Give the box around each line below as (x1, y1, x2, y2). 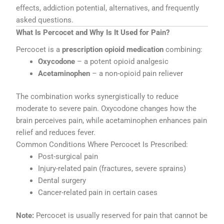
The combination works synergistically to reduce (16, 92, 179, 101)
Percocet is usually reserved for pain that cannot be (34, 211, 208, 220)
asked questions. (16, 15, 74, 25)
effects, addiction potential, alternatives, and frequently (16, 3, 199, 13)
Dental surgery (38, 176, 86, 185)
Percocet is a (16, 45, 62, 54)
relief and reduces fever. (16, 128, 96, 137)
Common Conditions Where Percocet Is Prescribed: (16, 140, 188, 149)
